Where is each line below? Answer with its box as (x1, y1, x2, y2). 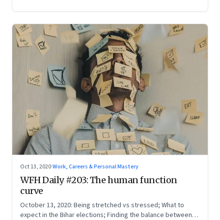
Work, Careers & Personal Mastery (53, 162, 138, 171)
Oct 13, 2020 (20, 162, 51, 171)
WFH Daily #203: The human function (20, 174, 177, 186)
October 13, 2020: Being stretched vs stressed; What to (20, 200, 184, 210)
